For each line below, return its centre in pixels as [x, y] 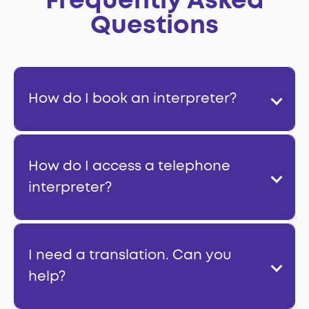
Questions [154, 27]
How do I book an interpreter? [132, 99]
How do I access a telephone [129, 167]
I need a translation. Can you [130, 256]
